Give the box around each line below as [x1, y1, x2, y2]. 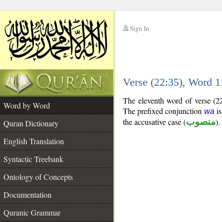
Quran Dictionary [3, 118, 58, 128]
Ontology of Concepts [3, 171, 73, 182]
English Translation [3, 136, 64, 146]
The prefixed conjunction [123, 106, 204, 116]
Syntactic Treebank [3, 154, 63, 164]
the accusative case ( [123, 116, 186, 127]
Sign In [130, 24, 149, 33]
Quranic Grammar [3, 207, 60, 218]
